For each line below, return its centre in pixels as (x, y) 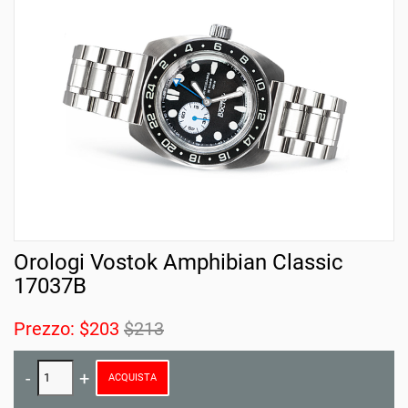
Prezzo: (46, 328)
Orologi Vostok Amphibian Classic (178, 262)
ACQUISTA (133, 377)
